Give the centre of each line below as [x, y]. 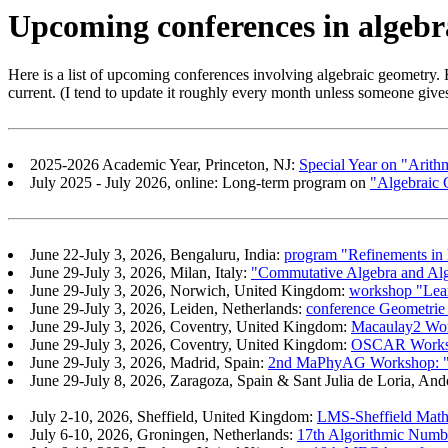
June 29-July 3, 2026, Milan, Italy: [140, 273]
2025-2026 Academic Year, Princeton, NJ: [164, 165]
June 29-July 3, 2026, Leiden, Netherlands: [168, 309]
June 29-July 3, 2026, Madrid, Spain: [149, 363]
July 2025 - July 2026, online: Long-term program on [200, 183]
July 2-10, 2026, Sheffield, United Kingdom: [173, 417]
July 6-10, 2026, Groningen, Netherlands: [163, 435]
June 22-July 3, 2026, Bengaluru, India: [157, 255]
